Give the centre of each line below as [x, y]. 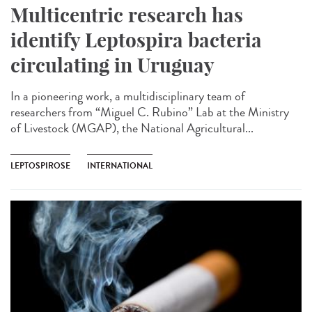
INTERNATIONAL [120, 166]
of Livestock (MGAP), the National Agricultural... [132, 128]
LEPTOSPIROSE [40, 166]
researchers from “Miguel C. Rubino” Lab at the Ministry [150, 112]
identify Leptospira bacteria [136, 40]
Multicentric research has [127, 15]
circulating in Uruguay [112, 65]
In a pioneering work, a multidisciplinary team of [128, 96]
